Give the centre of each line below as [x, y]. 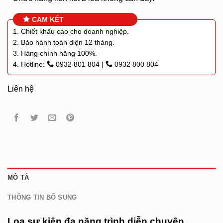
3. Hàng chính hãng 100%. [55, 53]
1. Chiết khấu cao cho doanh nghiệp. [71, 31]
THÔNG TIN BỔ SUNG [42, 197]
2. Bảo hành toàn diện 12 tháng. [64, 42]
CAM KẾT [47, 19]
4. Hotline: [30, 64]
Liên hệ [21, 89]
